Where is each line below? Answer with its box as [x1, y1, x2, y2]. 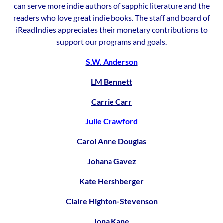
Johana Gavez [87, 156, 136, 166]
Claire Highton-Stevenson [65, 196, 158, 206]
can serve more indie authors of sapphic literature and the [13, 1, 210, 10]
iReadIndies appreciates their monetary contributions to [15, 25, 208, 34]
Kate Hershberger [79, 176, 144, 186]
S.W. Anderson [85, 57, 138, 66]
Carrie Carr [91, 97, 132, 106]
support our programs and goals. [56, 37, 167, 46]
